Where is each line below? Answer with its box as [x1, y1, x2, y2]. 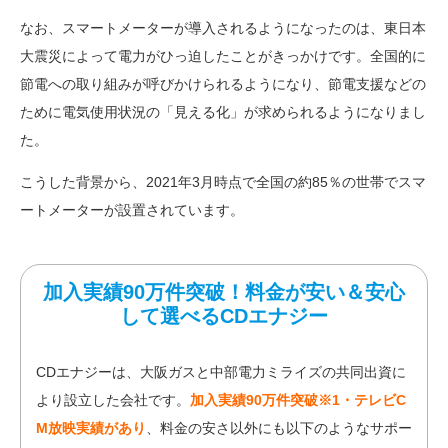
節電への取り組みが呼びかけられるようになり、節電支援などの [20, 76, 426, 92]
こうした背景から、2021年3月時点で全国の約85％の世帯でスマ [20, 174, 426, 190]
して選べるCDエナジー [120, 305, 328, 327]
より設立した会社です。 [36, 392, 190, 408]
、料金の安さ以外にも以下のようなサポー [146, 420, 412, 436]
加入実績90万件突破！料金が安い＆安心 [43, 281, 405, 303]
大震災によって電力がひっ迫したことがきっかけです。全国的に [20, 48, 426, 64]
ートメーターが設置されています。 [20, 202, 244, 218]
